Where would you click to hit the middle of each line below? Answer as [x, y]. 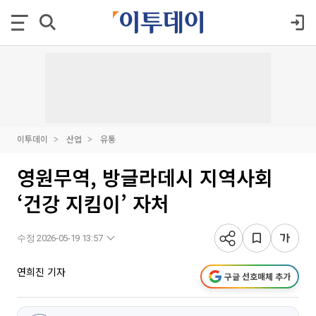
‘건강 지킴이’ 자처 [93, 203]
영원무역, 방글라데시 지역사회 [145, 177]
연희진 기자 [41, 272]
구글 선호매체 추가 [257, 276]
